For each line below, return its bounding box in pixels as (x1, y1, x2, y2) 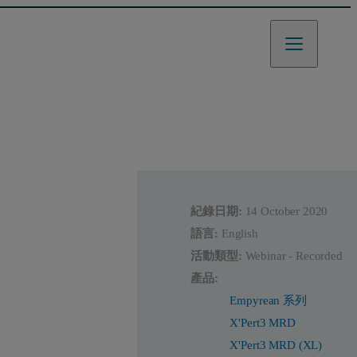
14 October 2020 (245, 205, 328, 218)
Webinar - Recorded (245, 249, 343, 263)
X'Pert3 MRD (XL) (229, 339, 323, 352)
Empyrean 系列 (229, 294, 307, 308)
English (221, 227, 258, 241)
